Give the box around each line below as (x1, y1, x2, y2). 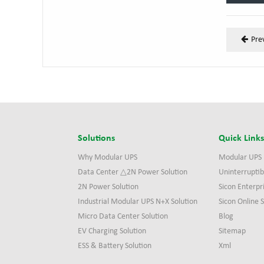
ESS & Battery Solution (78, 242, 151, 250)
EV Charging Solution (78, 227, 146, 236)
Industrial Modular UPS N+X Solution (78, 197, 197, 206)
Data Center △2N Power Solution (78, 168, 187, 177)
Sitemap (219, 227, 246, 236)
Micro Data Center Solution (78, 212, 168, 221)
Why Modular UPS (78, 153, 137, 162)
